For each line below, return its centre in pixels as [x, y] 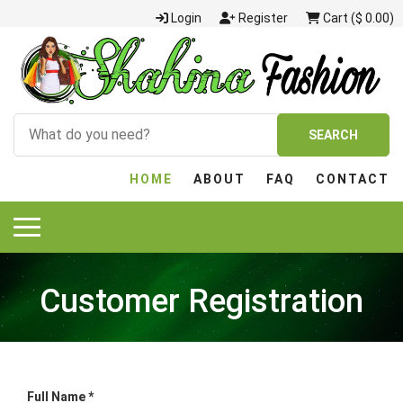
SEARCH [333, 134]
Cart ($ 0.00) [357, 18]
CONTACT [353, 179]
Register [262, 18]
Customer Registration [201, 301]
